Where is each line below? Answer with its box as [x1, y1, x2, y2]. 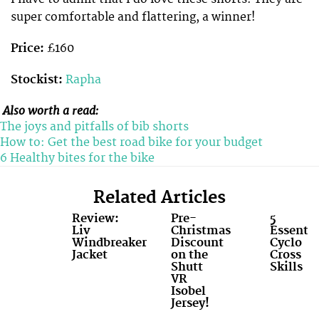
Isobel [170, 283, 206, 298]
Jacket [72, 247, 108, 262]
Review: [72, 211, 120, 226]
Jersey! [170, 296, 209, 310]
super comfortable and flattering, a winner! [11, 10, 256, 25]
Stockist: [11, 73, 63, 88]
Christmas [170, 223, 231, 238]
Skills [269, 259, 303, 274]
